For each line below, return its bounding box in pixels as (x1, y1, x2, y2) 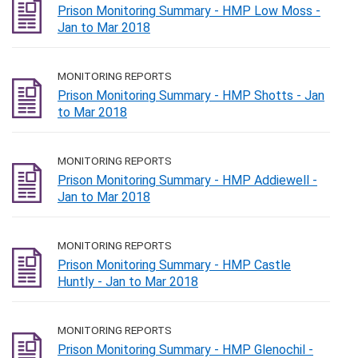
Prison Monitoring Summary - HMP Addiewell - (58, 173, 317, 188)
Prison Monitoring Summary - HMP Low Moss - (58, 3, 320, 18)
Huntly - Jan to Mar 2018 (58, 274, 198, 289)
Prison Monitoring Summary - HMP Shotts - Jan (58, 88, 324, 103)
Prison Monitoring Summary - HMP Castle (58, 257, 291, 272)
